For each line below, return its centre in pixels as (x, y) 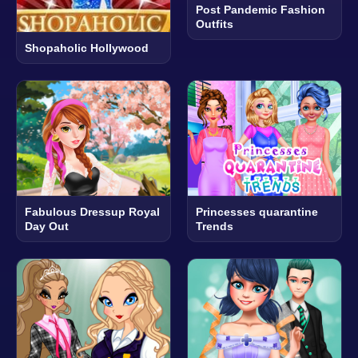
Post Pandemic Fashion (261, 10)
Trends (215, 227)
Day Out (47, 227)
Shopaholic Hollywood (87, 48)
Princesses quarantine (257, 212)
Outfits (215, 24)
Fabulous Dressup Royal (92, 212)
